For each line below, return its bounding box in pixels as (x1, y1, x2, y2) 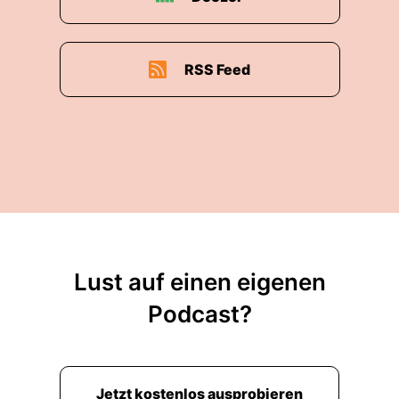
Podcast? (147, 300, 252, 328)
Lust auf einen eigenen (73, 268, 326, 296)
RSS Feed (184, 61, 250, 78)
